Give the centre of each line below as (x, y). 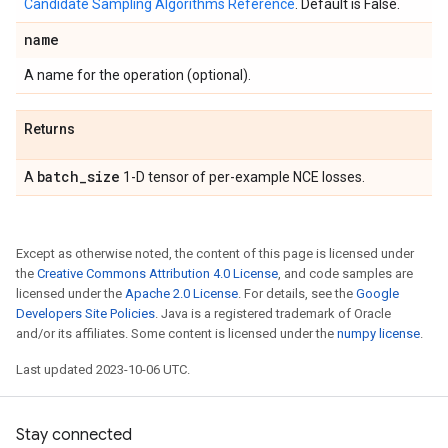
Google (377, 293)
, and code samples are (345, 273)
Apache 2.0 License (181, 293)
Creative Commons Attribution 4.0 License (157, 273)
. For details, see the (297, 293)
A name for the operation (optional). (137, 75)
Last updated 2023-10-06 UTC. (103, 369)
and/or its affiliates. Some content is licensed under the (176, 333)
